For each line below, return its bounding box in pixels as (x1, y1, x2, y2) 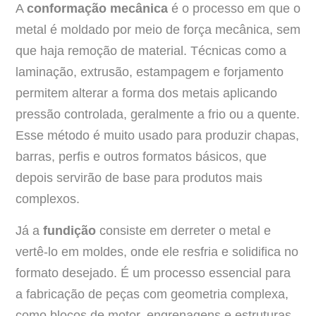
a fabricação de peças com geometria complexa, (16, 286, 288, 301)
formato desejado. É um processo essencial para (16, 265, 291, 280)
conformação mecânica (27, 1, 171, 16)
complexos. (16, 192, 80, 207)
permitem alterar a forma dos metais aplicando (16, 86, 277, 101)
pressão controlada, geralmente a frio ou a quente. (16, 107, 300, 122)
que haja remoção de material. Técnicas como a (16, 44, 286, 59)
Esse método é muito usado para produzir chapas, (16, 128, 299, 143)
